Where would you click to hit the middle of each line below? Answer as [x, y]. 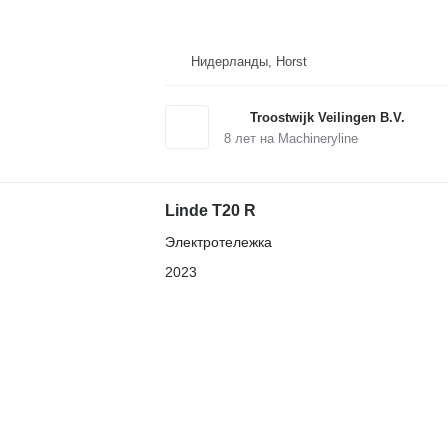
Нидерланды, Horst [248, 61]
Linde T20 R [210, 210]
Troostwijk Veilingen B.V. [327, 117]
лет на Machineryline [294, 138]
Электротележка [218, 241]
